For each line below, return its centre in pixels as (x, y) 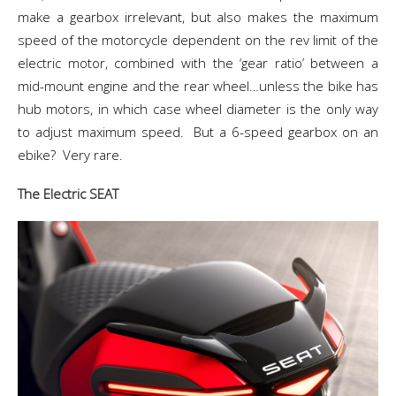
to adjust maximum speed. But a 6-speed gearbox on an (198, 132)
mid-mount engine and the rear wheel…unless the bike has (198, 86)
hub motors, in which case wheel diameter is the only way (198, 109)
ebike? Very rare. (70, 155)
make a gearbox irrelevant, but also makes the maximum (198, 17)
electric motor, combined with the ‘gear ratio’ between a (198, 63)
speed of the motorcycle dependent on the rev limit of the (198, 40)
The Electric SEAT (70, 194)
